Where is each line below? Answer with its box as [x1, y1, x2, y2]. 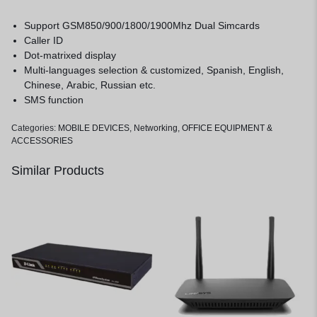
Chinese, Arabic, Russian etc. [24, 79, 156, 91]
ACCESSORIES [11, 136, 73, 146]
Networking [134, 123, 178, 133]
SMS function [24, 94, 84, 105]
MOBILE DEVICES [58, 123, 129, 133]
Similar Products [11, 163, 104, 178]
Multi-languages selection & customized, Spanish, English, [24, 64, 284, 76]
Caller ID [24, 35, 64, 46]
